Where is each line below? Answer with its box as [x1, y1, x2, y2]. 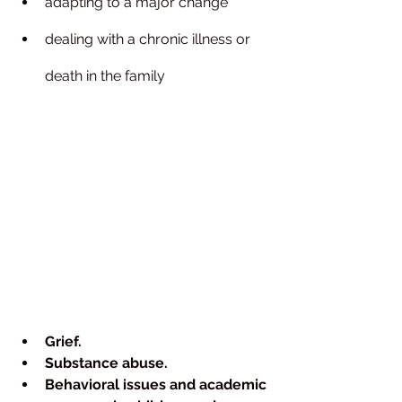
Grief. [45, 333, 82, 351]
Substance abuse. [45, 354, 168, 372]
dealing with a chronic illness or [45, 31, 254, 48]
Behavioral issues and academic [45, 376, 270, 394]
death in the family [45, 67, 165, 84]
